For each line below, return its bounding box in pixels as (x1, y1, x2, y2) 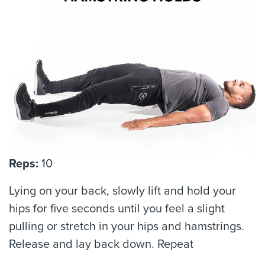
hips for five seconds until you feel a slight (9, 202, 225, 216)
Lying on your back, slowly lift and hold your (9, 184, 236, 198)
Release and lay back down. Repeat (9, 237, 193, 251)
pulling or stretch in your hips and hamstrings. (9, 219, 244, 234)
